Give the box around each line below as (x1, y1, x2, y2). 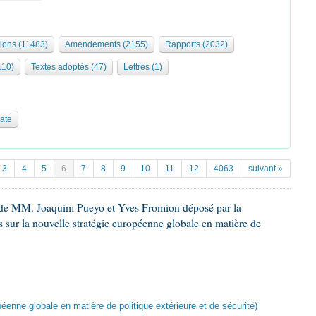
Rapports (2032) (165, 39, 228, 49)
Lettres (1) (123, 62, 162, 72)
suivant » (248, 164, 283, 174)
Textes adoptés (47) (31, 62, 107, 72)
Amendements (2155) (65, 39, 148, 49)
